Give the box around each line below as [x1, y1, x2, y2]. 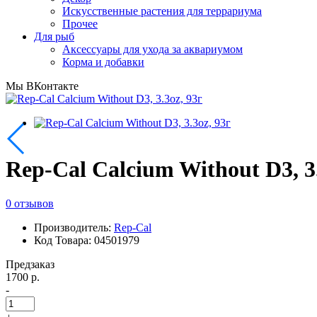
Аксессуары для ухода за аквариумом [62, 43, 243, 56]
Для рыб [34, 30, 74, 43]
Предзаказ [6, 258, 54, 270]
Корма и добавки [62, 56, 144, 69]
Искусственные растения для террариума [62, 5, 262, 18]
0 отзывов [6, 197, 54, 209]
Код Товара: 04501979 [34, 234, 139, 246]
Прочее [62, 18, 98, 30]
